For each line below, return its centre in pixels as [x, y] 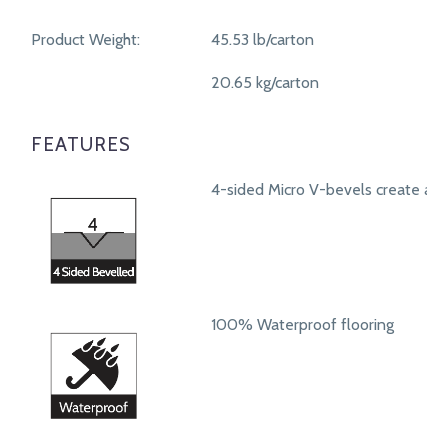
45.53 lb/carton [262, 40]
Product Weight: [85, 40]
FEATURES [81, 144]
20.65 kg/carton [265, 82]
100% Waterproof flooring [302, 325]
